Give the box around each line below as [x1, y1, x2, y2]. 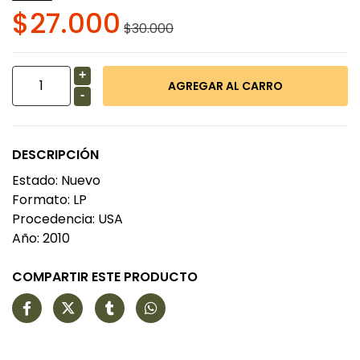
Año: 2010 [12, 229, 70, 247]
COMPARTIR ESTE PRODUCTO [12, 268, 198, 286]
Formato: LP [12, 190, 87, 209]
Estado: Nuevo [12, 171, 100, 190]
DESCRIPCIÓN [12, 145, 99, 164]
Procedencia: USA [12, 210, 123, 228]
